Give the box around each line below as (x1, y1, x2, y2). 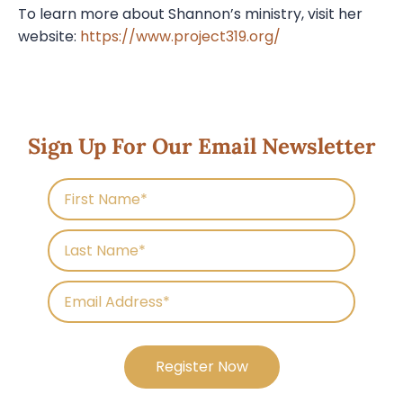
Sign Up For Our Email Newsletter (27, 132, 376, 161)
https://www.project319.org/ (80, 25, 281, 47)
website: (18, 25, 80, 47)
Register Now (155, 356, 248, 378)
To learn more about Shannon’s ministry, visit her (18, 3, 363, 24)
